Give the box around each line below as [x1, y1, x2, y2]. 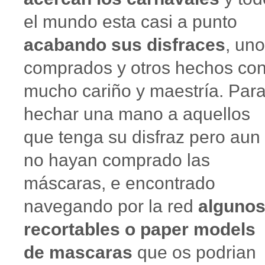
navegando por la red [24, 196, 198, 216]
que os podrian [132, 242, 256, 262]
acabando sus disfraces [24, 34, 225, 54]
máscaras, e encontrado [24, 173, 215, 193]
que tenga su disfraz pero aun [24, 127, 260, 147]
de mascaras [24, 242, 132, 262]
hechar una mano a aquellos [24, 104, 250, 124]
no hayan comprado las [24, 150, 210, 170]
